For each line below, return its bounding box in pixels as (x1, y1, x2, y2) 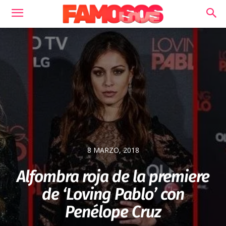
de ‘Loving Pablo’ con (42, 185, 184, 204)
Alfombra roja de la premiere (17, 167, 209, 187)
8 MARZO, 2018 (87, 145, 139, 155)
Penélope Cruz (65, 202, 161, 222)
